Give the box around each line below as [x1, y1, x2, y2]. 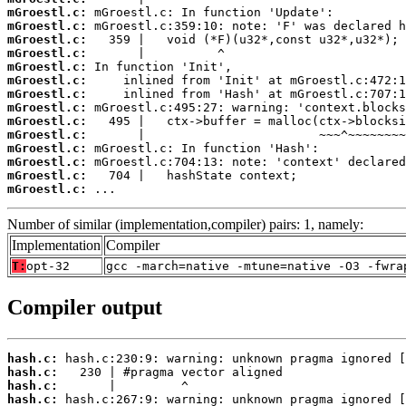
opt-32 [26, 259, 70, 274]
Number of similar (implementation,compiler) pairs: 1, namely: [7, 217, 363, 233]
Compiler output [7, 295, 162, 319]
